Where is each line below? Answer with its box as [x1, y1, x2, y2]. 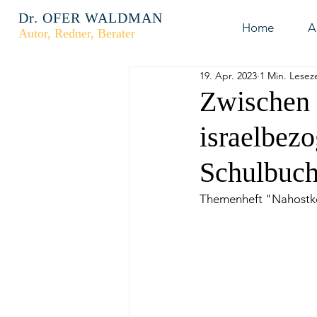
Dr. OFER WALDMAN [18, 10, 163, 25]
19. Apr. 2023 [200, 69, 257, 82]
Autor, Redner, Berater [18, 26, 135, 40]
